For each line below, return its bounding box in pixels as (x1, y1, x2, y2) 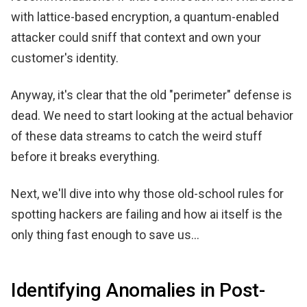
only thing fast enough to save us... (11, 227, 199, 242)
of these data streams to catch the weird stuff (11, 128, 262, 143)
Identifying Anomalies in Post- (11, 278, 265, 302)
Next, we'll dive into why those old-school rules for (11, 186, 284, 201)
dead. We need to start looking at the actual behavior (11, 108, 293, 123)
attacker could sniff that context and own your (11, 29, 261, 45)
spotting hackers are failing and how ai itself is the (11, 206, 282, 221)
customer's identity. (11, 50, 119, 65)
